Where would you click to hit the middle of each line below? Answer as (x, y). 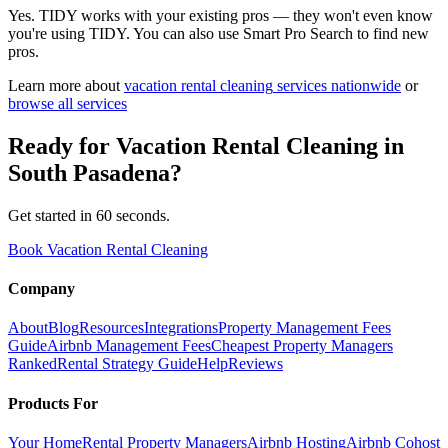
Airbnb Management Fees (129, 346)
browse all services (67, 104)
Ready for (62, 145)
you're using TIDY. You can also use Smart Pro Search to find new (218, 34)
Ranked (32, 364)
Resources (111, 328)
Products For (53, 403)
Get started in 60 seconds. (89, 215)
